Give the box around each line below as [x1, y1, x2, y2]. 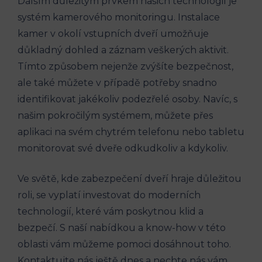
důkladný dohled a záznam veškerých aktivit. [18, 44, 229, 56]
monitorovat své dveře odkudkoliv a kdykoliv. [18, 143, 228, 154]
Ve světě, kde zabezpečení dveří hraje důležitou [18, 173, 242, 185]
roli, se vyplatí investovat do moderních [18, 189, 201, 201]
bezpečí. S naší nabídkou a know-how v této [18, 222, 226, 234]
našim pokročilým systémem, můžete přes [18, 110, 213, 122]
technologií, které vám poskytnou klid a [18, 206, 204, 218]
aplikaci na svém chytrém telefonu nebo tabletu [18, 126, 244, 138]
